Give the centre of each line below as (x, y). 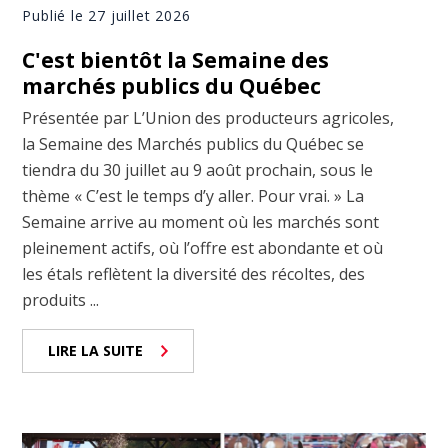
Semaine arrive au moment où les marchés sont (201, 221)
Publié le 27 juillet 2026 (106, 15)
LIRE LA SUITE (96, 350)
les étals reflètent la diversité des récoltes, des (194, 273)
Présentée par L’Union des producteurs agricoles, (208, 117)
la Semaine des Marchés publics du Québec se (193, 143)
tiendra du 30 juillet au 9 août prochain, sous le (198, 169)
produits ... (61, 299)
